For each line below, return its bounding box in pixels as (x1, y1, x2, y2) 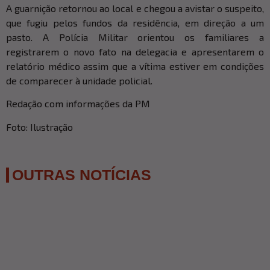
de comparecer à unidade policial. (6, 74, 152, 86)
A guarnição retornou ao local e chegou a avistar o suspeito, (6, 2, 264, 14)
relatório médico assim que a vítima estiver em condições (6, 60, 264, 72)
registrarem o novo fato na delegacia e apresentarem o (6, 45, 264, 57)
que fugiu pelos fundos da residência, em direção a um (6, 16, 264, 28)
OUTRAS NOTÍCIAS (12, 166, 151, 183)
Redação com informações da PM (6, 98, 150, 110)
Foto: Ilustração (6, 121, 73, 133)
